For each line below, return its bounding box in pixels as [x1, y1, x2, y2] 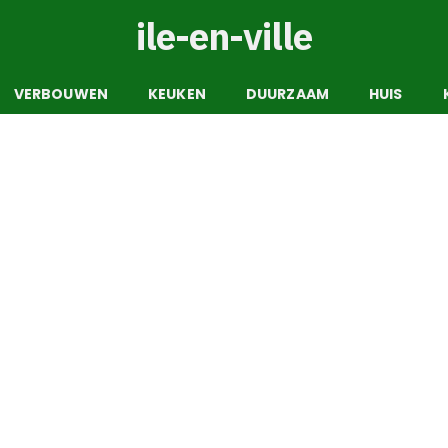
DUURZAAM [245, 83, 329, 104]
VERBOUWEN [13, 83, 109, 104]
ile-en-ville [136, 11, 312, 60]
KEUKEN [148, 83, 206, 104]
